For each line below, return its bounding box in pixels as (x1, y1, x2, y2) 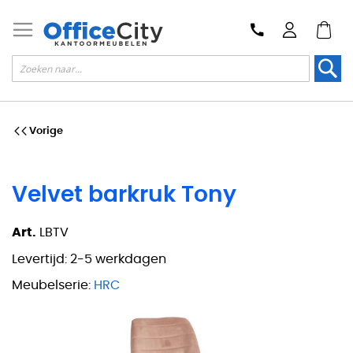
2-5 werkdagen (70, 252, 166, 266)
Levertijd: (12, 252, 67, 266)
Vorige (29, 125, 63, 136)
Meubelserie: (12, 279, 91, 292)
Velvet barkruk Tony (12, 184, 236, 206)
